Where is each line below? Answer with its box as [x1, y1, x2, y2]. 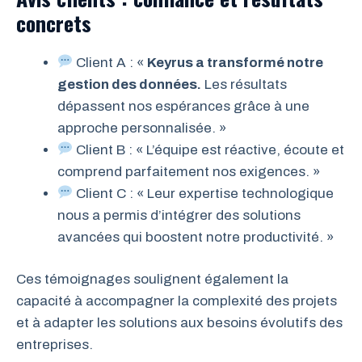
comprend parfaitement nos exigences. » [57, 163, 320, 179]
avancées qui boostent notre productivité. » [57, 229, 334, 245]
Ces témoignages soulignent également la [16, 271, 288, 288]
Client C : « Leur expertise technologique [73, 185, 335, 201]
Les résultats [201, 76, 287, 92]
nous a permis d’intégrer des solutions [57, 207, 301, 223]
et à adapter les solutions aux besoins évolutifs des [16, 315, 343, 331]
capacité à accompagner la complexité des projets [16, 293, 337, 309]
